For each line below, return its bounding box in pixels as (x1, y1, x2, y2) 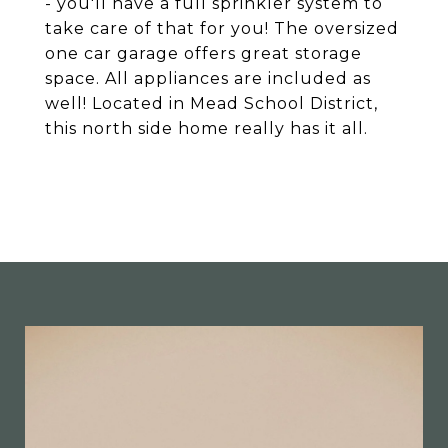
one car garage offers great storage (45, 44, 362, 63)
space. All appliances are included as (45, 69, 371, 88)
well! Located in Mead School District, (45, 94, 378, 113)
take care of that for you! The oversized (45, 19, 399, 38)
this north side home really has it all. (45, 119, 368, 138)
